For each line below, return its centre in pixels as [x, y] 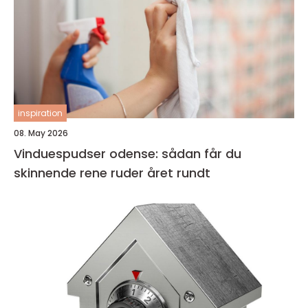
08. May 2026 [41, 133]
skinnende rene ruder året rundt [112, 173]
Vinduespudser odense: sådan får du [128, 154]
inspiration [40, 113]
